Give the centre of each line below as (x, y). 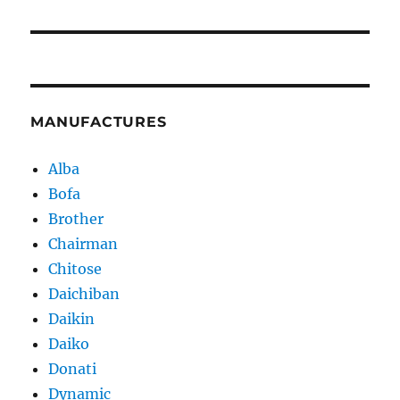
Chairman (83, 244)
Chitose (75, 269)
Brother (76, 219)
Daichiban (84, 294)
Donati (73, 369)
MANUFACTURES (99, 122)
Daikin (72, 319)
